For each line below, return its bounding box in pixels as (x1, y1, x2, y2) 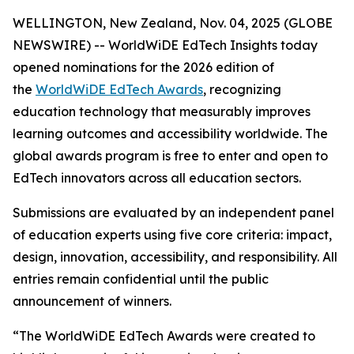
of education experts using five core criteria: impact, (13, 227, 332, 243)
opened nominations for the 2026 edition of (13, 59, 274, 75)
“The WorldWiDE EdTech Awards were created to (13, 328, 315, 344)
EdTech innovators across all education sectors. (13, 170, 301, 186)
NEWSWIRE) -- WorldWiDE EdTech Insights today (13, 37, 318, 53)
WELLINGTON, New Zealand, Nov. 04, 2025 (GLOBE (13, 15, 333, 31)
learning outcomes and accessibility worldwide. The (13, 126, 328, 141)
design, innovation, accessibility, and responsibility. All (13, 249, 337, 265)
